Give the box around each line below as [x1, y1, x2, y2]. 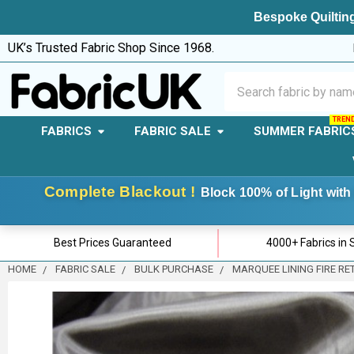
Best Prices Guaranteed [53, 236, 171, 249]
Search [224, 73, 262, 88]
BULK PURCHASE [134, 263, 213, 275]
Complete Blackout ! [43, 183, 196, 200]
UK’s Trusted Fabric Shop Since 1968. [8, 40, 214, 55]
